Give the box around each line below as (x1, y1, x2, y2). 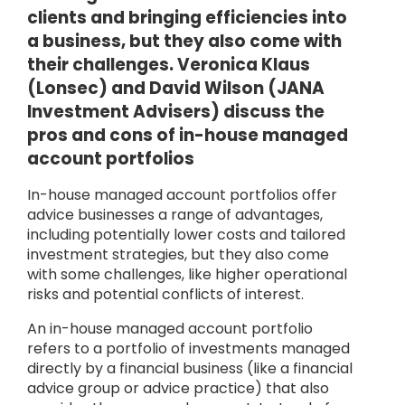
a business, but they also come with (27, 29, 342, 53)
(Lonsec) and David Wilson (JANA (27, 76, 325, 100)
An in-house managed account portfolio (27, 318, 313, 339)
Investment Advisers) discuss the (27, 99, 325, 124)
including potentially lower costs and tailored (27, 224, 345, 245)
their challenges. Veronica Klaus (27, 52, 310, 77)
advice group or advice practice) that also (27, 378, 329, 399)
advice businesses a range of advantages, (27, 204, 323, 225)
